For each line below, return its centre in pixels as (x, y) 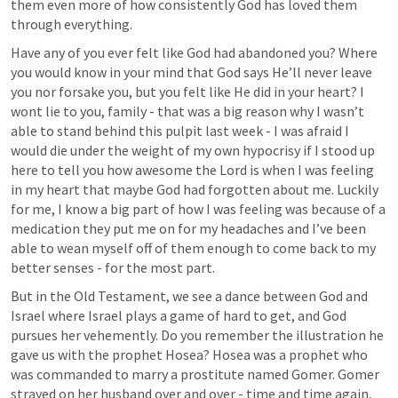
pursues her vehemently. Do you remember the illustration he (197, 334)
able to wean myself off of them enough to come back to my (193, 247)
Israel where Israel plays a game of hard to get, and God (179, 315)
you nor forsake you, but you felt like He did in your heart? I (187, 91)
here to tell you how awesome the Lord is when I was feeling (192, 169)
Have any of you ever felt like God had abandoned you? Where (194, 52)
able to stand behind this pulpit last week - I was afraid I (180, 130)
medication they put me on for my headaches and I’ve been (188, 228)
